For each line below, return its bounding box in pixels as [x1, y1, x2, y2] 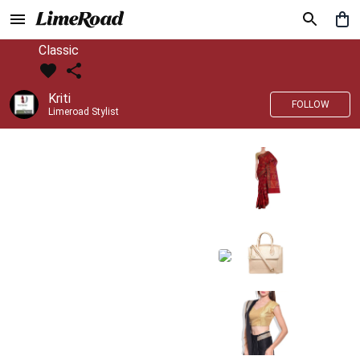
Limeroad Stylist [48, 106, 119, 117]
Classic [39, 43, 79, 58]
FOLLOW [291, 99, 329, 110]
